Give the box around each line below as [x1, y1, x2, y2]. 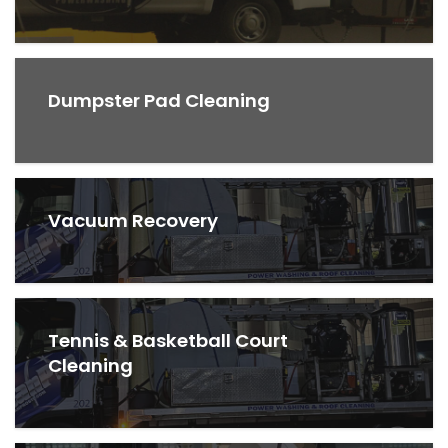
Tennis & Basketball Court [48, 327, 289, 353]
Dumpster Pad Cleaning [48, 87, 271, 113]
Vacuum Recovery [48, 207, 219, 233]
